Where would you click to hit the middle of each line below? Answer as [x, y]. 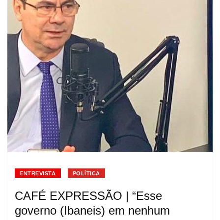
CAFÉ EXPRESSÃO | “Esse [88, 195]
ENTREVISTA [38, 173]
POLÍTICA [86, 173]
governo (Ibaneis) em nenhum [92, 210]
